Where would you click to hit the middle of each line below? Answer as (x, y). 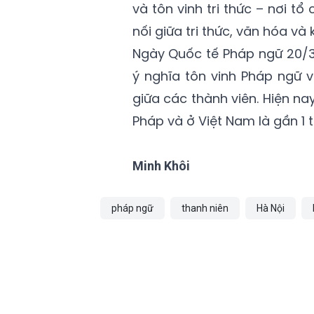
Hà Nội (271, 209)
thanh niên (205, 209)
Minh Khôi (161, 166)
